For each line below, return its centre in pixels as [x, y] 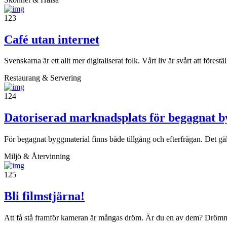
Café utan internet [52, 39]
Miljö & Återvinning [37, 157]
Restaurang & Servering [43, 78]
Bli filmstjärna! [44, 196]
